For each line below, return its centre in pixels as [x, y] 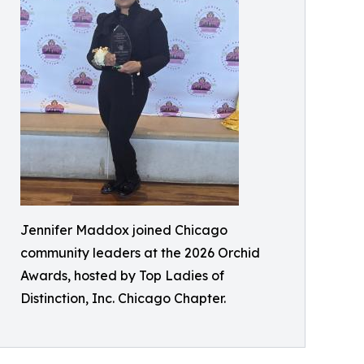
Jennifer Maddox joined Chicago [124, 230]
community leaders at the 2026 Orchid [140, 253]
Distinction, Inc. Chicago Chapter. [123, 299]
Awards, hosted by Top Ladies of [122, 276]
